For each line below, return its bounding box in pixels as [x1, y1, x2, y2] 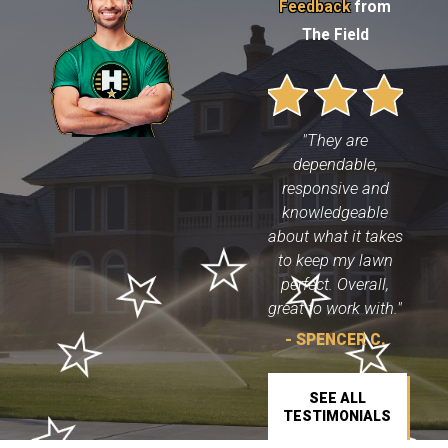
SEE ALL [308, 389, 366, 406]
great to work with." [268, 298, 403, 318]
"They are [302, 130, 369, 150]
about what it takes [267, 226, 403, 246]
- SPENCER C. [284, 331, 386, 350]
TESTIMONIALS [283, 407, 392, 424]
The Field [301, 25, 369, 44]
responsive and [281, 178, 389, 198]
